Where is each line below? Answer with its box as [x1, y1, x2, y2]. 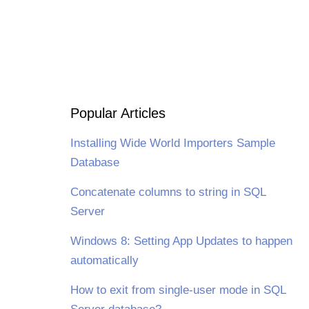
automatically [70, 254, 139, 267]
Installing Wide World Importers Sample [70, 137, 275, 150]
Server [70, 205, 105, 218]
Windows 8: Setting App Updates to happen [70, 235, 292, 248]
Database [70, 156, 119, 169]
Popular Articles [70, 106, 166, 121]
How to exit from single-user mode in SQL [70, 283, 286, 297]
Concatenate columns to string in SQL [70, 186, 266, 199]
